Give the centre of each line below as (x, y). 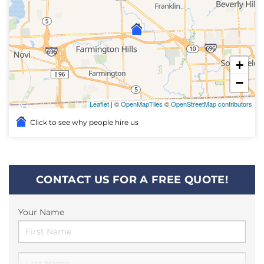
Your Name (41, 212)
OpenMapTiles (142, 103)
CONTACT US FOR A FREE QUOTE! (132, 179)
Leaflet (99, 103)
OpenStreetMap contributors (212, 103)
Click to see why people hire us (83, 122)
